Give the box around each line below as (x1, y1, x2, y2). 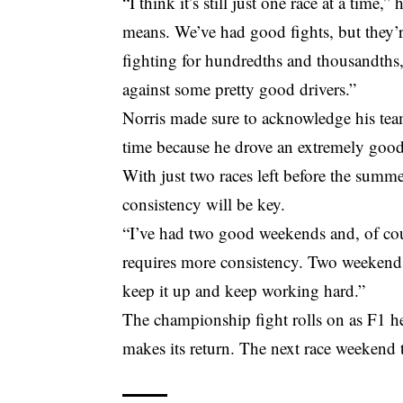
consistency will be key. (122, 192, 286, 215)
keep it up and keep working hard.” (122, 278, 366, 301)
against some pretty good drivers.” (122, 76, 357, 100)
